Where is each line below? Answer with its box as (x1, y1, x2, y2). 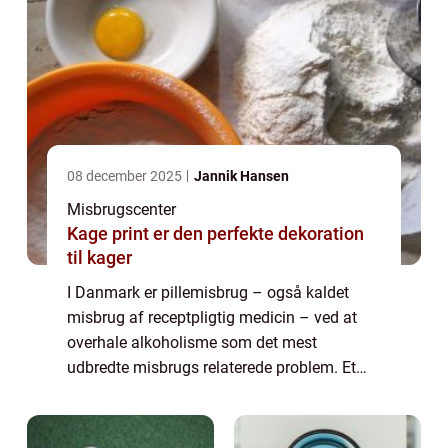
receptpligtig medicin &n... (67, 408, 249, 428)
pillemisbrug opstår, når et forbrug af (67, 383, 324, 403)
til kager (67, 247, 132, 269)
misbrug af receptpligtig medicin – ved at (67, 308, 357, 328)
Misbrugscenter (67, 200, 176, 220)
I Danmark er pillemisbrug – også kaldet (67, 283, 349, 303)
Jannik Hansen (194, 168, 289, 185)
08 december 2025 (67, 168, 185, 185)
